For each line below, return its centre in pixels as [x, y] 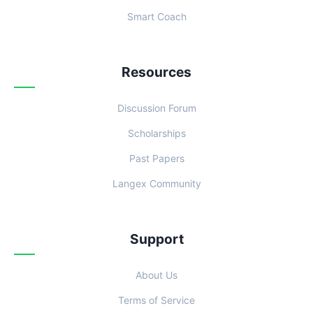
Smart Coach [156, 16]
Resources [156, 72]
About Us [156, 275]
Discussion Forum [156, 108]
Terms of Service [156, 300]
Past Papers [156, 158]
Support [156, 239]
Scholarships [156, 133]
